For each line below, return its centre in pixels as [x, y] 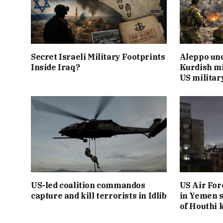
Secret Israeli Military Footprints [98, 56]
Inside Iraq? [56, 67]
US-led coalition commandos [88, 185]
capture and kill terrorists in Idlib [99, 196]
